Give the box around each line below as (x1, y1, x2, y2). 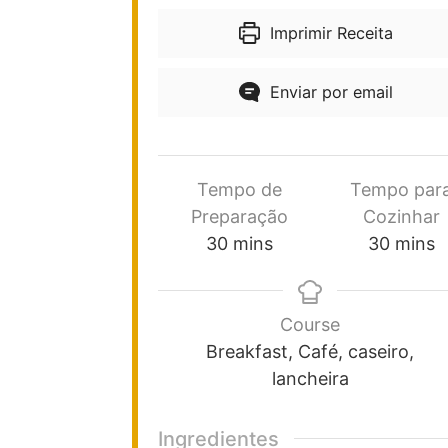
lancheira (271, 367, 349, 389)
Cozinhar (362, 205, 440, 227)
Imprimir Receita (265, 22, 394, 43)
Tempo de (196, 178, 282, 200)
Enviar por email (265, 81, 394, 102)
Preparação (190, 205, 288, 227)
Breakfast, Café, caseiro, (206, 340, 414, 362)
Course (280, 313, 340, 335)
